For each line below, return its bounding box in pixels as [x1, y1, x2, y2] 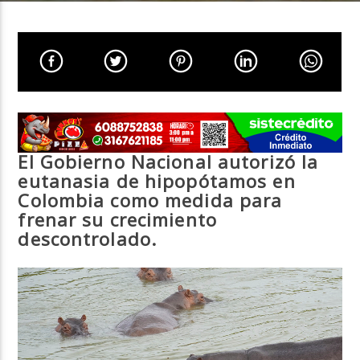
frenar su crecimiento [18, 207, 217, 233]
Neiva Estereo [27, 103, 112, 121]
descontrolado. [18, 227, 157, 252]
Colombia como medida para [18, 188, 283, 214]
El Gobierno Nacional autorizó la [18, 149, 319, 175]
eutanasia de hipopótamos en [18, 169, 296, 194]
